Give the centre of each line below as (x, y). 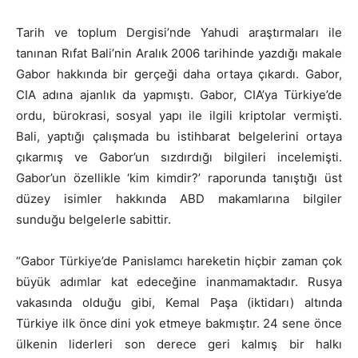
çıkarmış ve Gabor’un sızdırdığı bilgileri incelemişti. (179, 157)
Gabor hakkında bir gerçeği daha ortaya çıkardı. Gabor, (179, 74)
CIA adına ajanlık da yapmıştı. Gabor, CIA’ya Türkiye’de (179, 94)
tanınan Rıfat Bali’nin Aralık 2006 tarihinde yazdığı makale (179, 53)
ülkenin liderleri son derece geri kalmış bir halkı (179, 344)
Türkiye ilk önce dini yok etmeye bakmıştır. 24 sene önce (179, 323)
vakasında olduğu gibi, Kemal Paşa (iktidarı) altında (179, 302)
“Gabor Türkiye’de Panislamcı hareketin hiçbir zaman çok (179, 261)
